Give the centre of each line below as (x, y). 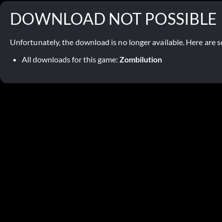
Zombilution (141, 59)
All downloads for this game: (71, 59)
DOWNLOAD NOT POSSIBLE (113, 19)
